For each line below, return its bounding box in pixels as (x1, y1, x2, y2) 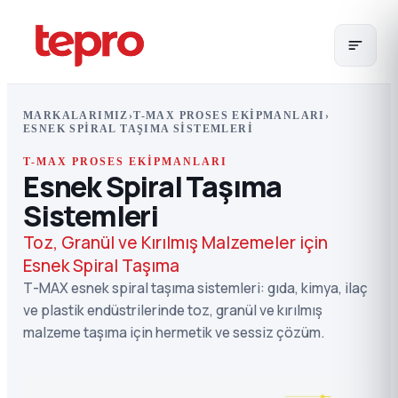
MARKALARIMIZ (23, 109, 129, 122)
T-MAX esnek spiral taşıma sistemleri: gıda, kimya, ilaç (23, 278, 368, 298)
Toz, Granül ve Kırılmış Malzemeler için (23, 231, 328, 254)
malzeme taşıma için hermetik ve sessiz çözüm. (23, 322, 324, 342)
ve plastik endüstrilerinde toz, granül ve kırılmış (23, 300, 322, 320)
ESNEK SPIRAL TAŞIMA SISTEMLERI (23, 123, 253, 135)
